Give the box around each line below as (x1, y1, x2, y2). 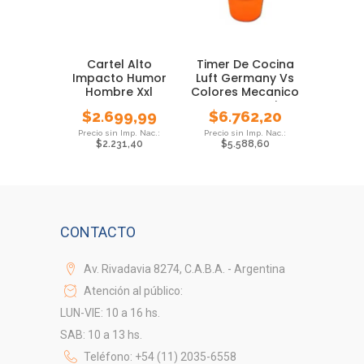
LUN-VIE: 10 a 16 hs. (60, 305, 160, 319)
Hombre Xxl (85, 83, 153, 100)
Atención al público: (81, 284, 183, 297)
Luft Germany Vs (196, 69, 294, 86)
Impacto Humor (71, 69, 167, 86)
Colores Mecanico (191, 83, 299, 100)
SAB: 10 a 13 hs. (60, 327, 142, 341)
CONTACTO (60, 223, 136, 240)
